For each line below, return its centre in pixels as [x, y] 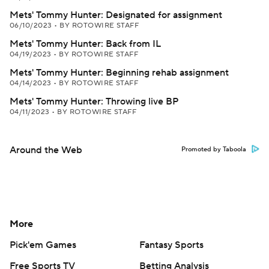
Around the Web [46, 150]
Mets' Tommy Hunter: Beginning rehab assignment [119, 73]
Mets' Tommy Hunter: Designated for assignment [116, 15]
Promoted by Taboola [214, 150]
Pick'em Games [43, 245]
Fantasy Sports [171, 245]
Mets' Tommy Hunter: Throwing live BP [94, 101]
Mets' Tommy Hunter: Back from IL [85, 44]
